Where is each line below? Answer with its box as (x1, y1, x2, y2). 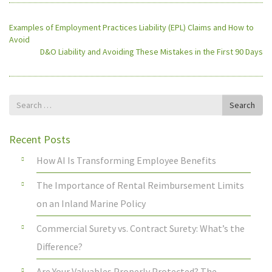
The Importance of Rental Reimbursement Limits (36, 179, 244, 192)
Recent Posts (9, 132, 70, 147)
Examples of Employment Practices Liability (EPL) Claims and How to (9, 22, 254, 33)
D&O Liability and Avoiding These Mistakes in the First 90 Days (40, 46, 263, 58)
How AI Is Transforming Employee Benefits (36, 154, 216, 167)
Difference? (36, 240, 83, 253)
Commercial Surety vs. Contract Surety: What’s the (36, 222, 245, 235)
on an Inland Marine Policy (36, 197, 146, 210)
